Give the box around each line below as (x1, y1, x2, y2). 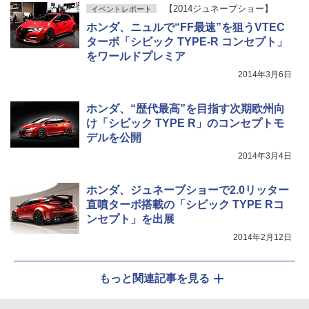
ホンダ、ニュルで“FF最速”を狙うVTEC (86, 21, 285, 34)
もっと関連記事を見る (99, 272, 210, 285)
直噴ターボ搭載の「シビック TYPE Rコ (86, 199, 284, 211)
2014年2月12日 (233, 232, 292, 243)
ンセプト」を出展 (86, 213, 175, 226)
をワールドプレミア (86, 50, 186, 63)
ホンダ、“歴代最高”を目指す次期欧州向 (86, 103, 285, 115)
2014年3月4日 (238, 151, 292, 161)
